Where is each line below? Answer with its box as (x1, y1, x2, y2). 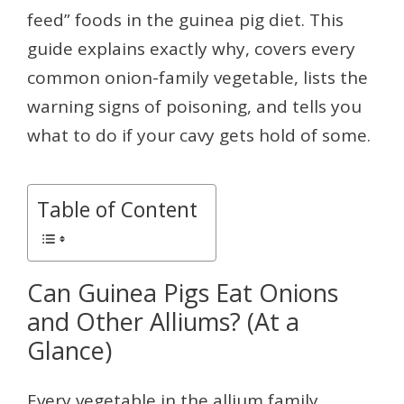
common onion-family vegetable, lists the (27, 66, 368, 90)
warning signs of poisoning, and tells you (27, 95, 362, 119)
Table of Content (37, 196, 197, 225)
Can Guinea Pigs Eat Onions (27, 276, 338, 310)
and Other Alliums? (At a (27, 305, 299, 339)
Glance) (27, 334, 112, 368)
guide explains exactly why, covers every (27, 37, 355, 61)
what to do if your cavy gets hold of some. (27, 124, 371, 148)
